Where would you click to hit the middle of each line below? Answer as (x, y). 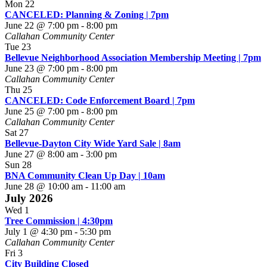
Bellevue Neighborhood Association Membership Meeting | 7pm (133, 58)
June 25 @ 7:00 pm (42, 111)
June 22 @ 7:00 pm (42, 26)
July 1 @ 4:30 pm (38, 232)
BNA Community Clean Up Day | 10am (85, 176)
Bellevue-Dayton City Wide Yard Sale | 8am (93, 144)
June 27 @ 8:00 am (41, 154)
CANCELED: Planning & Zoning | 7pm (87, 15)
